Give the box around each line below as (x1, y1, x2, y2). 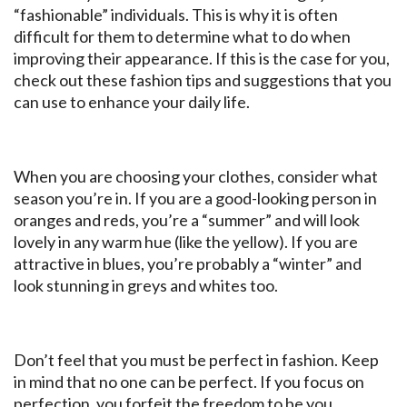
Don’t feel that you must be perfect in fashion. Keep (14, 350, 379, 371)
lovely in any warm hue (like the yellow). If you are (14, 232, 358, 253)
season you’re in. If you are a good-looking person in (14, 188, 377, 209)
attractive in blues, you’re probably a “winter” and (14, 253, 362, 274)
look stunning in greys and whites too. (14, 275, 278, 296)
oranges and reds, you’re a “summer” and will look (14, 210, 360, 231)
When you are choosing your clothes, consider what (14, 166, 378, 187)
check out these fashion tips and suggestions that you (14, 70, 392, 91)
